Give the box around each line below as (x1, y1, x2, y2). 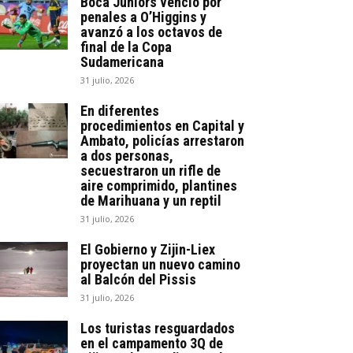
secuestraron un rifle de (80, 162, 221, 179)
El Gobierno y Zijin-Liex (80, 240, 215, 258)
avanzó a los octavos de (80, 23, 222, 40)
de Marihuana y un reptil (80, 191, 221, 209)
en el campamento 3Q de (80, 334, 223, 351)
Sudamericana (80, 53, 164, 70)
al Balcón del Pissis (80, 270, 196, 288)
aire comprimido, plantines (80, 176, 237, 194)
